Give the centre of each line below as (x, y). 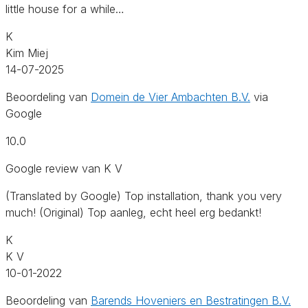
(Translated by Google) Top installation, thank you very (144, 196)
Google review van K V (64, 168)
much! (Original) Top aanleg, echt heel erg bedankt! (133, 212)
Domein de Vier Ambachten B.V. (170, 97)
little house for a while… (65, 9)
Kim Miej (27, 53)
